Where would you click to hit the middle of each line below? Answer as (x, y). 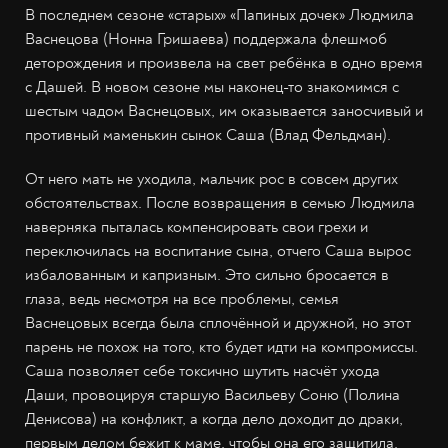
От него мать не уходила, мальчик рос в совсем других (211, 179)
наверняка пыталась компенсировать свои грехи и (196, 227)
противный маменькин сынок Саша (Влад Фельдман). (208, 135)
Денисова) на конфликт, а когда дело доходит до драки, (214, 419)
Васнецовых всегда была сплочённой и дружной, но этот (218, 323)
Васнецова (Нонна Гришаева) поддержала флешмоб (206, 39)
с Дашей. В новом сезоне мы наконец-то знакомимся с (212, 87)
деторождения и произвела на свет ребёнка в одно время (224, 63)
